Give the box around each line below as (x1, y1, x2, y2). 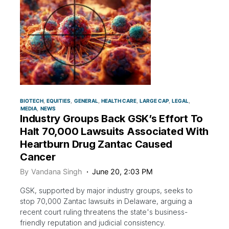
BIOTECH (20, 97, 43, 104)
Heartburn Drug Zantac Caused (20, 138, 172, 150)
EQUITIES (47, 97, 71, 104)
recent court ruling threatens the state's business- (20, 207, 188, 216)
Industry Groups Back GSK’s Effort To (20, 112, 203, 125)
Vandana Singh (31, 167, 82, 176)
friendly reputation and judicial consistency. (20, 218, 165, 227)
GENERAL (74, 97, 98, 104)
